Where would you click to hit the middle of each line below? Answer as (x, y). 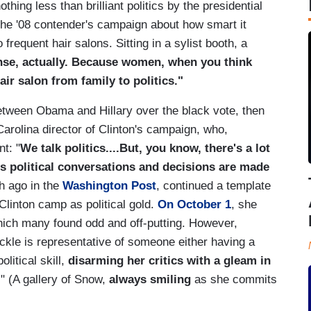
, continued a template (213, 185)
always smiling (150, 279)
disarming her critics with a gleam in (169, 260)
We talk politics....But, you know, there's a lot (145, 148)
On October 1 (194, 204)
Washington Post (109, 185)
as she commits (234, 279)
